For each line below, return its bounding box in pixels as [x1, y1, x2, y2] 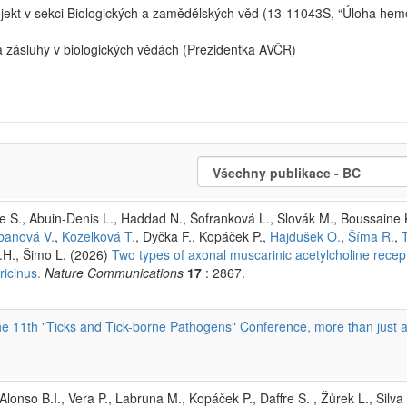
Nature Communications [45, 263, 184, 282]
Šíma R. [348, 226, 394, 245]
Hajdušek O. [270, 226, 341, 245]
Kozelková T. [62, 226, 135, 245]
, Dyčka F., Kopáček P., [135, 226, 270, 245]
